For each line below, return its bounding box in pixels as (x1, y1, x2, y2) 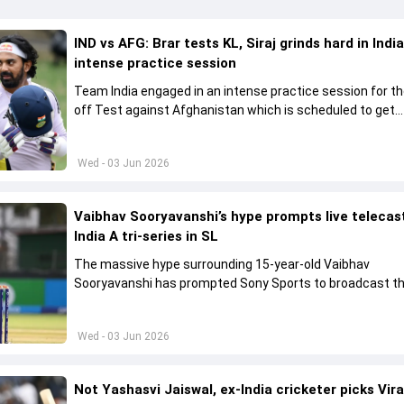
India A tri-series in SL (74, 228, 219, 245)
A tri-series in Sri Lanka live (74, 295, 228, 310)
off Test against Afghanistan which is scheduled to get (74, 103, 396, 117)
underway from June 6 (74, 122, 205, 136)
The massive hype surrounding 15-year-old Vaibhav (74, 257, 371, 272)
